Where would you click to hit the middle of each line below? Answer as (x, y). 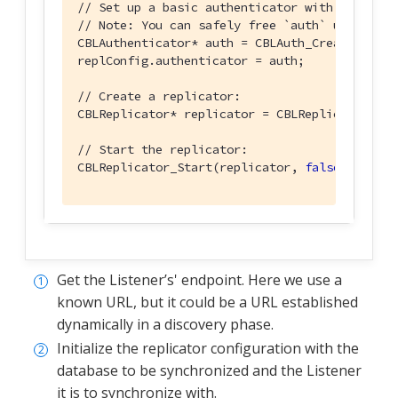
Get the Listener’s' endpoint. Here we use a (199, 280)
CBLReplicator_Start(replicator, (191, 167)
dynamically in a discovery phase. (165, 325)
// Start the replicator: (163, 150)
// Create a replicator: (159, 96)
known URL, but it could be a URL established (207, 302)
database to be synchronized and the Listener (209, 371)
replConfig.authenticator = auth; (191, 61)
